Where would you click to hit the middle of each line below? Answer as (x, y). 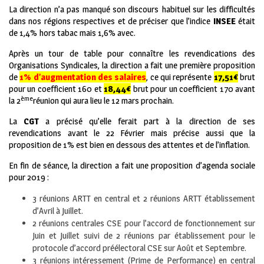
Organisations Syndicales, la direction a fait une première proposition (132, 65)
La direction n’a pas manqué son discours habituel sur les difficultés (132, 9)
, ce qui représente (180, 77)
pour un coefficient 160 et (57, 89)
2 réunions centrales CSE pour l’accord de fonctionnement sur (144, 223)
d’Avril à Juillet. (58, 211)
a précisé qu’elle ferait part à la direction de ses (151, 121)
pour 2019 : (29, 177)
